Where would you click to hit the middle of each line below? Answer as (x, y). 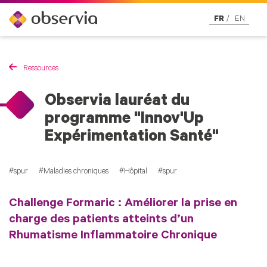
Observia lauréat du (117, 103)
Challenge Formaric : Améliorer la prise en (123, 204)
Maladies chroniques (76, 171)
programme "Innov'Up (124, 120)
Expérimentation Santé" (132, 138)
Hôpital (136, 171)
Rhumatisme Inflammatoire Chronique (113, 236)
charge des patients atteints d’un (101, 220)
